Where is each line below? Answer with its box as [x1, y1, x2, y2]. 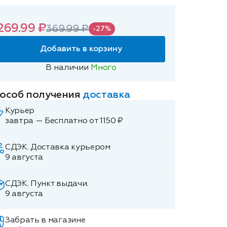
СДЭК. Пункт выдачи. [5, 180, 88, 188]
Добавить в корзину [40, 45, 122, 53]
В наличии [46, 64, 91, 72]
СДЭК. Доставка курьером [5, 143, 110, 152]
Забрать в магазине [5, 216, 86, 224]
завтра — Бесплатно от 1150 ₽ [5, 117, 124, 125]
